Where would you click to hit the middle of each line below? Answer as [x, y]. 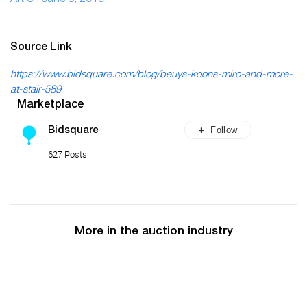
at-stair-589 [36, 90]
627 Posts [67, 154]
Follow [224, 130]
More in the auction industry [153, 232]
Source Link [41, 48]
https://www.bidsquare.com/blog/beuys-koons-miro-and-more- [151, 75]
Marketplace [50, 105]
